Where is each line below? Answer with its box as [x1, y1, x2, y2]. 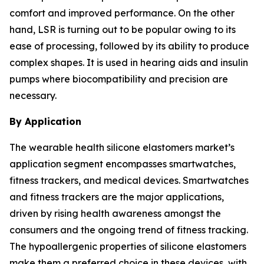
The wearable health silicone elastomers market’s [9, 141, 235, 154]
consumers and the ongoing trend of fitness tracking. [9, 224, 248, 236]
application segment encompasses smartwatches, [9, 158, 236, 170]
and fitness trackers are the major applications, [9, 191, 224, 203]
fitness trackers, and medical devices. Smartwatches [9, 174, 249, 187]
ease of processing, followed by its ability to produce [9, 40, 249, 52]
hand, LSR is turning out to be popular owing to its [9, 24, 236, 36]
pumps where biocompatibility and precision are [9, 73, 228, 85]
